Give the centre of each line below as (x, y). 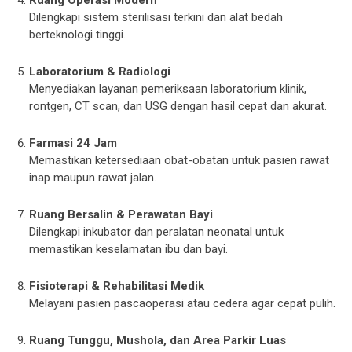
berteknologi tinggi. (78, 35)
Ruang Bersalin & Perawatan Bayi (121, 214)
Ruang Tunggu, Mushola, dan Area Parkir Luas (158, 340)
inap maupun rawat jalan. (93, 178)
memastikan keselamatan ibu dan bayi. (129, 249)
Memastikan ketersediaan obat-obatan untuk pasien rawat (180, 160)
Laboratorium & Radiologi (100, 71)
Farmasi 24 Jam (73, 143)
